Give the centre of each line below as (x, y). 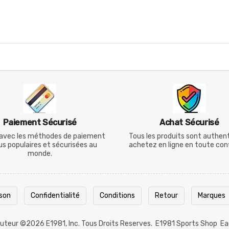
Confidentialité (55, 196)
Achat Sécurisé (189, 123)
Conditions (117, 196)
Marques (212, 196)
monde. (40, 154)
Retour (166, 196)
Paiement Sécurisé (40, 123)
